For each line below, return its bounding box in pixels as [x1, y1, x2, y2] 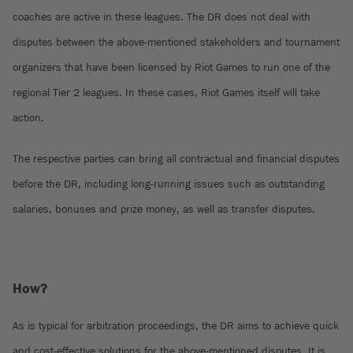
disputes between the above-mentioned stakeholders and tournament [13, 36, 340, 48]
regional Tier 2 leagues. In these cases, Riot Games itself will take [13, 87, 320, 98]
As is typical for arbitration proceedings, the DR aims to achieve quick [13, 320, 339, 332]
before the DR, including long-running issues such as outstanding [13, 178, 325, 190]
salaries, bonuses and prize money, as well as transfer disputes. [13, 203, 315, 215]
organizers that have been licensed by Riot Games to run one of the [13, 61, 330, 73]
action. [13, 112, 44, 124]
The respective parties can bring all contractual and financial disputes [13, 153, 340, 165]
